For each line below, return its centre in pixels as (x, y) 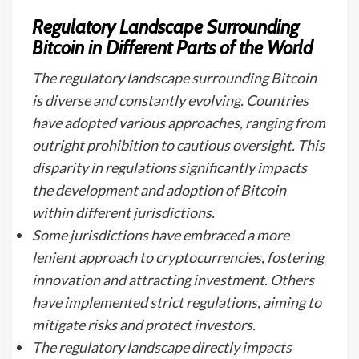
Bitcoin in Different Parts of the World (172, 48)
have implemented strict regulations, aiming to (177, 302)
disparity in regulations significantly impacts (169, 167)
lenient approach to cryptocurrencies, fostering (178, 257)
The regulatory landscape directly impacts (162, 347)
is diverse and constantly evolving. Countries (170, 100)
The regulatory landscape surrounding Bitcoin (174, 78)
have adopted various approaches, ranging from (179, 123)
